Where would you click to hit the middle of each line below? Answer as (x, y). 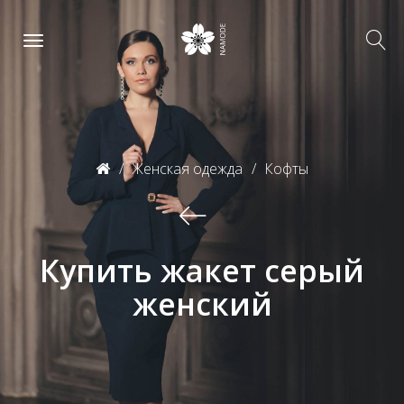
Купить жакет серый (202, 271)
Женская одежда (187, 169)
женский (202, 304)
